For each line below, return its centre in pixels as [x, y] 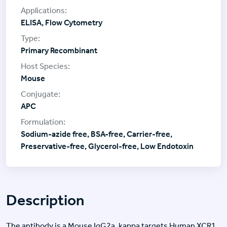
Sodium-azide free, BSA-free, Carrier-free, [97, 134]
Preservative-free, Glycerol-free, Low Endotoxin [107, 146]
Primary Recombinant [59, 50]
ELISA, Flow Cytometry [62, 22]
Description [45, 200]
